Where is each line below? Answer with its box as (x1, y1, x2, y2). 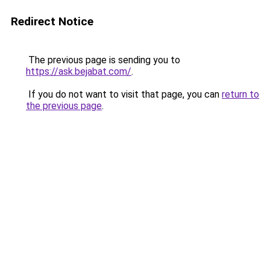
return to (222, 89, 259, 100)
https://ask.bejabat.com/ (26, 66, 131, 77)
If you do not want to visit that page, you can (26, 89, 222, 100)
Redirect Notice (11, 14, 93, 28)
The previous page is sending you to (26, 54, 180, 66)
